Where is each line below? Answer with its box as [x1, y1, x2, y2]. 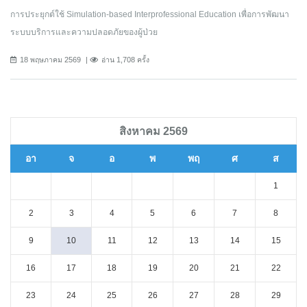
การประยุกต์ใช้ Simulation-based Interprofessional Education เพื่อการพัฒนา [10, 9, 289, 19]
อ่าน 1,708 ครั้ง [101, 55, 149, 64]
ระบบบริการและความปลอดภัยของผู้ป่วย [10, 27, 158, 37]
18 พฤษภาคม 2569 [20, 55, 81, 64]
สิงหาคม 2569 [119, 124, 188, 137]
